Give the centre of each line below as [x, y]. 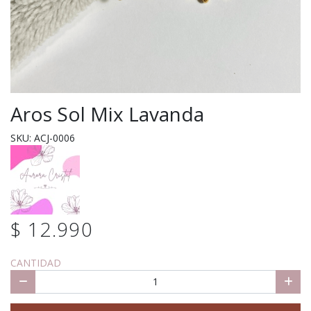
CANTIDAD [36, 263]
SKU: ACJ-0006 [43, 137]
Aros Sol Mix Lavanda [107, 114]
